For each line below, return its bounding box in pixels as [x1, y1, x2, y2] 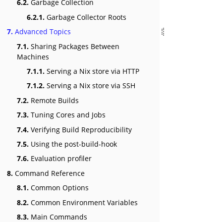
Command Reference [13, 168, 85, 178]
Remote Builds [29, 95, 79, 105]
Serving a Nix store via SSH [45, 81, 135, 91]
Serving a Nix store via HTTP [45, 66, 139, 76]
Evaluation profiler [29, 154, 92, 164]
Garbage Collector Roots [45, 12, 126, 22]
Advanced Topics [13, 27, 71, 37]
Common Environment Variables [29, 197, 138, 207]
